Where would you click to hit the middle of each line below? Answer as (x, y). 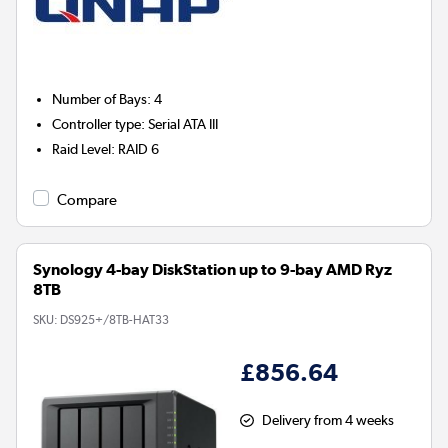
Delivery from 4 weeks (327, 420)
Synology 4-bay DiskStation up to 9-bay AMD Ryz (212, 270)
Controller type (97, 124)
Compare (87, 200)
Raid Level (82, 149)
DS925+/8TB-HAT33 (114, 320)
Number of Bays (100, 99)
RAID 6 (139, 149)
